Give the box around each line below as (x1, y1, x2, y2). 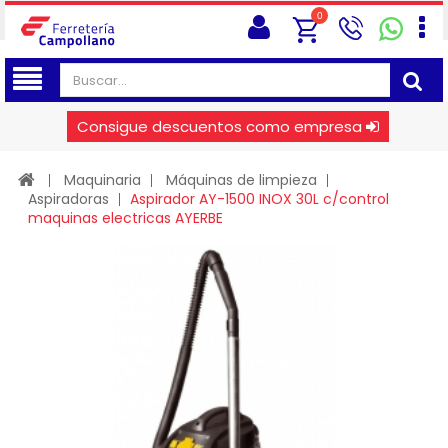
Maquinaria (64, 170, 141, 190)
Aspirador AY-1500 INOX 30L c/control (130, 189, 389, 209)
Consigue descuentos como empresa (77, 116, 362, 137)
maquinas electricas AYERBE (28, 208, 223, 228)
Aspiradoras (28, 189, 109, 209)
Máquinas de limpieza (166, 170, 317, 190)
